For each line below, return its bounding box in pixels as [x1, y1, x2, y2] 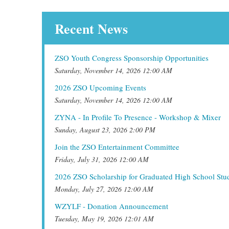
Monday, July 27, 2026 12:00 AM [55, 184, 153, 194]
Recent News [55, 19, 128, 38]
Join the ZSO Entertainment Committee [55, 142, 179, 152]
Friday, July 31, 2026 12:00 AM [55, 154, 149, 164]
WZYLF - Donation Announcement [55, 201, 168, 211]
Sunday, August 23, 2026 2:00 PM [55, 125, 155, 134]
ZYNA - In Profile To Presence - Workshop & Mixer [55, 112, 221, 122]
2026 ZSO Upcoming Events [55, 82, 146, 93]
